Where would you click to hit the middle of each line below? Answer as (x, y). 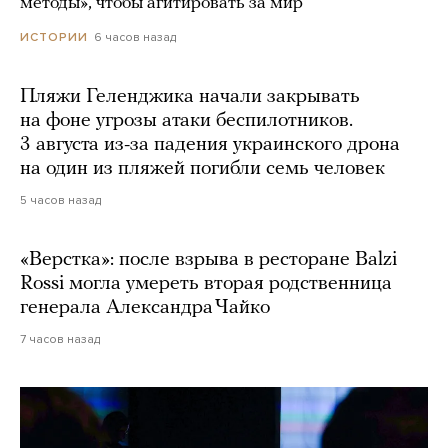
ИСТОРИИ (54, 37)
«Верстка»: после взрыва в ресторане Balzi (208, 260)
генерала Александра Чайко (145, 308)
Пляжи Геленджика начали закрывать (190, 97)
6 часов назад (135, 37)
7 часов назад (60, 339)
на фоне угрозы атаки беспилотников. (186, 121)
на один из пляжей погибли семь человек (202, 169)
